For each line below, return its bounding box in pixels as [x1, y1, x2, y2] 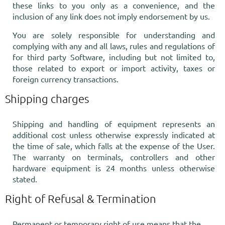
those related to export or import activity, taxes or [13, 63, 215, 73]
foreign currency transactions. [13, 74, 119, 84]
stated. [13, 174, 37, 184]
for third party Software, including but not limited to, [13, 52, 215, 62]
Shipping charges [5, 92, 89, 105]
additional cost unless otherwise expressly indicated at [13, 130, 215, 140]
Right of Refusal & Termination [5, 192, 156, 205]
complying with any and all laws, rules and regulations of [13, 41, 215, 51]
